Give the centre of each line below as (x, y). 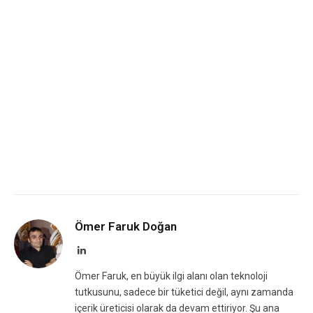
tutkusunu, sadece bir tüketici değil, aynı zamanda (184, 292)
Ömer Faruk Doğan (126, 227)
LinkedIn (103, 250)
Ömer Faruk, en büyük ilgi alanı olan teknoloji (171, 276)
